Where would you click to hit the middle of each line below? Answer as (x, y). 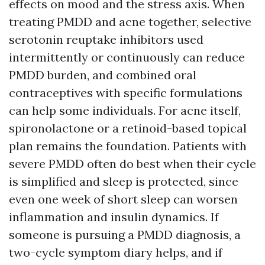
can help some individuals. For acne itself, (125, 111)
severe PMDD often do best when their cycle (132, 164)
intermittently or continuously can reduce (127, 57)
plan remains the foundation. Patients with (128, 146)
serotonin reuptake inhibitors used (106, 40)
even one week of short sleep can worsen (123, 199)
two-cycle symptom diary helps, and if (116, 253)
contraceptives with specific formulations (126, 93)
